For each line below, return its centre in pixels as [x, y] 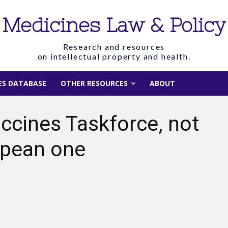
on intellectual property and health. [114, 56]
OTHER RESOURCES [94, 83]
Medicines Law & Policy [114, 25]
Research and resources [114, 47]
